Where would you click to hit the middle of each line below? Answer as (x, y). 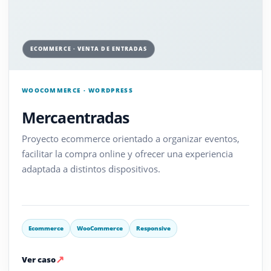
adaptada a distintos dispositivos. (91, 168)
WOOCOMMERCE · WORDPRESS (77, 90)
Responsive (153, 228)
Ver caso (38, 259)
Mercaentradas (75, 117)
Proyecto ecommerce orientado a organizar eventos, (130, 138)
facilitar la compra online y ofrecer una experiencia (127, 153)
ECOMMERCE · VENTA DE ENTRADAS (89, 48)
